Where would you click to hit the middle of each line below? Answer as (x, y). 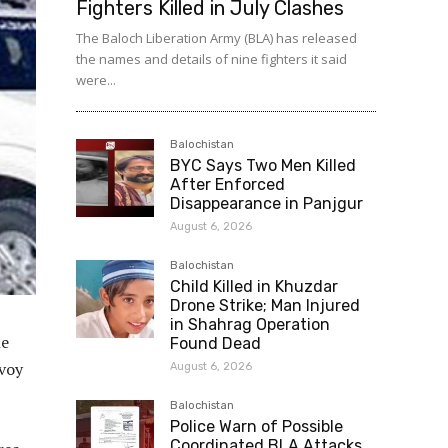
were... (96, 80)
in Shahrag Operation (250, 324)
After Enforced (227, 184)
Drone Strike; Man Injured (265, 305)
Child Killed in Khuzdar (254, 286)
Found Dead (215, 343)
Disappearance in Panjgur (266, 203)
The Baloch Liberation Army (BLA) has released (216, 38)
